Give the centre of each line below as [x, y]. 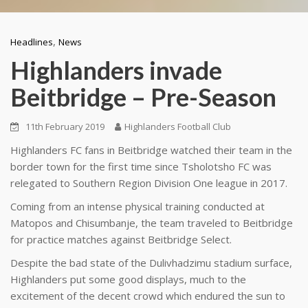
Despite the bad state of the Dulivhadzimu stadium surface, [151, 263]
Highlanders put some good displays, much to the [128, 279]
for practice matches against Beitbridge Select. [121, 239]
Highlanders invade [116, 70]
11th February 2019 [65, 126]
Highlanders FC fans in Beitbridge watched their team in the [151, 150]
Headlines [32, 42]
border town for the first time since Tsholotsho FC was [141, 166]
